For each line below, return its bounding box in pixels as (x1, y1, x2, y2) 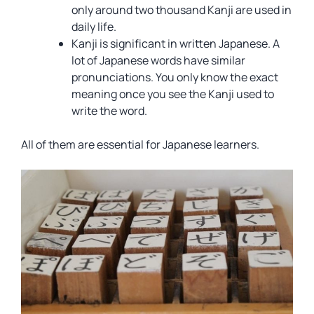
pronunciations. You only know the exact (71, 69, 278, 85)
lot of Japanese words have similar (71, 53, 245, 68)
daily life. (71, 19, 116, 34)
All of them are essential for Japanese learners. (21, 137, 259, 152)
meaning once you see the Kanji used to (71, 86, 274, 102)
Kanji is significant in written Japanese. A (71, 36, 280, 51)
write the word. (71, 103, 147, 118)
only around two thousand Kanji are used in (71, 2, 292, 18)
